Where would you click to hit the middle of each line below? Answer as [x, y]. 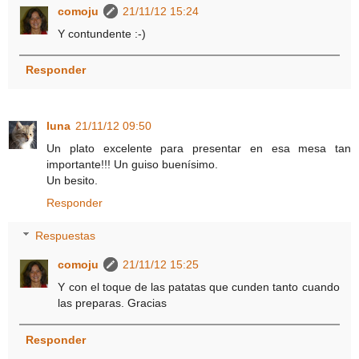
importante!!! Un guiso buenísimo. [132, 164]
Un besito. [72, 180]
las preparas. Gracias [113, 303]
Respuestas [66, 236]
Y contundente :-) [102, 33]
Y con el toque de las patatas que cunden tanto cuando [199, 287]
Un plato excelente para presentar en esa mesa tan [199, 148]
